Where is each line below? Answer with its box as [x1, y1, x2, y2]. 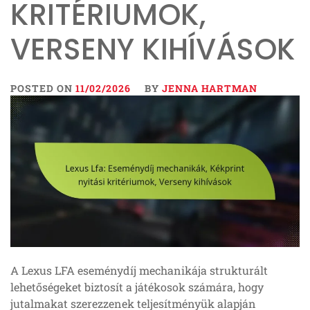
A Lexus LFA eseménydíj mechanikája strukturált [10, 263, 268, 278]
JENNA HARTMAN [162, 82, 257, 95]
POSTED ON [10, 82, 75, 95]
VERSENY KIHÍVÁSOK [10, 29, 295, 70]
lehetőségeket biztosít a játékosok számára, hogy [10, 280, 264, 295]
